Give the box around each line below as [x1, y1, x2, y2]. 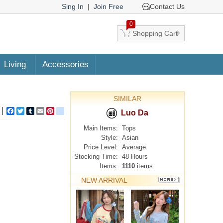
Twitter [24, 107, 45, 115]
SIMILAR [113, 95, 141, 103]
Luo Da [121, 109, 148, 117]
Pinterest [54, 107, 82, 115]
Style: [101, 134, 118, 141]
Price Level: [84, 143, 118, 151]
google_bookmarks [64, 107, 124, 115]
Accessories [42, 60, 89, 69]
